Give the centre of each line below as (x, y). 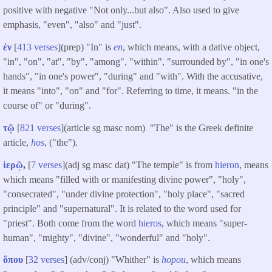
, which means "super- (204, 223)
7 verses (46, 165)
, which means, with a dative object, (191, 47)
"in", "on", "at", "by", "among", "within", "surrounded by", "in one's (136, 61)
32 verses (46, 260)
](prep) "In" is (86, 47)
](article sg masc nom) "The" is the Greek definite (157, 127)
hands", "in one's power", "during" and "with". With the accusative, (133, 76)
